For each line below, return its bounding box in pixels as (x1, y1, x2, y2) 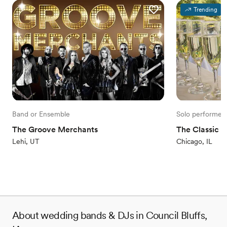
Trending (194, 6, 217, 13)
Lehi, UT (12, 137, 40, 145)
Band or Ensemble (12, 109, 70, 118)
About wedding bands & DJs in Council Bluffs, (12, 209, 207, 221)
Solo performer (176, 109, 224, 118)
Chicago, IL (176, 137, 212, 145)
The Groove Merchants (12, 124, 98, 134)
